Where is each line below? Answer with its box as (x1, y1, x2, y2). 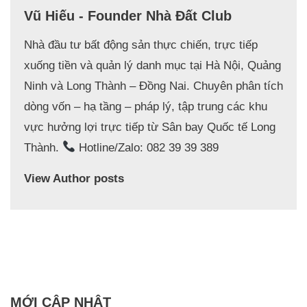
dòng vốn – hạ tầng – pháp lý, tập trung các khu (24, 99, 267, 113)
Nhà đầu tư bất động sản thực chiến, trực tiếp (24, 38, 258, 51)
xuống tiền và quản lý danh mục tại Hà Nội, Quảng (24, 58, 281, 72)
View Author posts (24, 171, 124, 185)
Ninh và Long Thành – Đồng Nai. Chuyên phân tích (24, 79, 283, 93)
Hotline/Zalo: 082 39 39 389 (75, 140, 219, 154)
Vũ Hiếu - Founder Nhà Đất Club (24, 8, 232, 23)
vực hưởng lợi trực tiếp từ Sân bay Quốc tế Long (24, 120, 275, 134)
